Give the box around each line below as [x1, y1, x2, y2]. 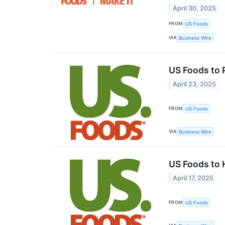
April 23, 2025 [173, 80, 216, 88]
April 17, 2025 [173, 174, 214, 182]
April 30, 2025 [173, 4, 216, 12]
